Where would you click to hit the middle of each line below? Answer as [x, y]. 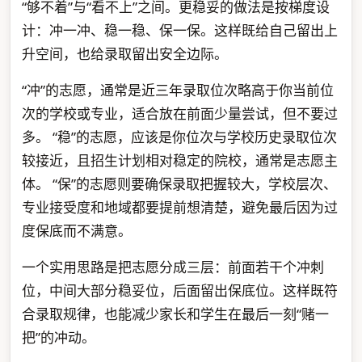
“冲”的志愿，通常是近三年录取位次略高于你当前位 [177, 90]
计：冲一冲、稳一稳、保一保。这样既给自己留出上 [179, 30]
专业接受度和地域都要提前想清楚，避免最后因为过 [179, 207]
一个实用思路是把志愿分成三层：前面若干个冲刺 [173, 267]
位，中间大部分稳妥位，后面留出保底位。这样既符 [179, 290]
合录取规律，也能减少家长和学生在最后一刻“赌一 [175, 314]
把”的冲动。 [58, 337]
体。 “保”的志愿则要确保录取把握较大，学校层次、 [179, 183]
